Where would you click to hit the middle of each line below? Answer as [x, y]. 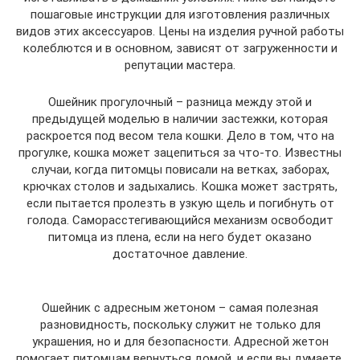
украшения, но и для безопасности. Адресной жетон [180, 341]
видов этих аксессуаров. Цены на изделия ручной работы [180, 31]
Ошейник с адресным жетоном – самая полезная [180, 307]
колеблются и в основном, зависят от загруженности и [180, 48]
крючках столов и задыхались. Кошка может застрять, [180, 186]
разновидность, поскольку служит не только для [180, 324]
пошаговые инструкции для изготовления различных [180, 14]
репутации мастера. [180, 65]
